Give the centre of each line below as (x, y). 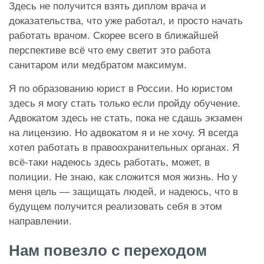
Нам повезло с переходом (108, 250)
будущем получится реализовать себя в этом (115, 206)
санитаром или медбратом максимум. (98, 65)
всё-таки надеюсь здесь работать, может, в (109, 162)
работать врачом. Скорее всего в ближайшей (114, 35)
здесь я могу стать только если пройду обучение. (125, 103)
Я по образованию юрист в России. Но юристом (121, 88)
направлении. (40, 221)
